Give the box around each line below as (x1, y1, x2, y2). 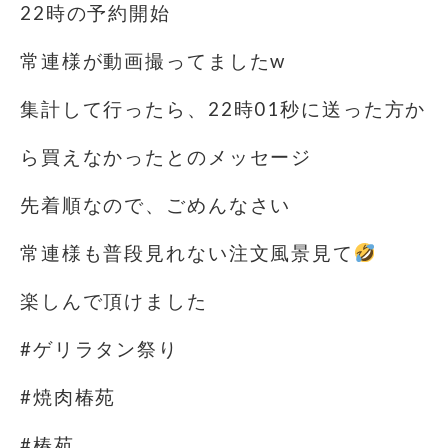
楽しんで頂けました (20, 290, 208, 312)
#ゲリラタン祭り (20, 338, 179, 360)
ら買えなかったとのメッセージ (20, 146, 313, 168)
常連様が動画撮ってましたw (20, 50, 287, 72)
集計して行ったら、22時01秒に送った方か (20, 98, 427, 120)
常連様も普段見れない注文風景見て (20, 242, 354, 264)
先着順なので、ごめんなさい (20, 194, 292, 216)
